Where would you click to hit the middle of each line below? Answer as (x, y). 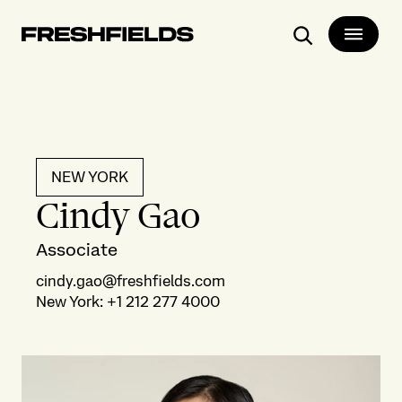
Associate (77, 250)
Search (328, 53)
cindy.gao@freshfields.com (131, 281)
